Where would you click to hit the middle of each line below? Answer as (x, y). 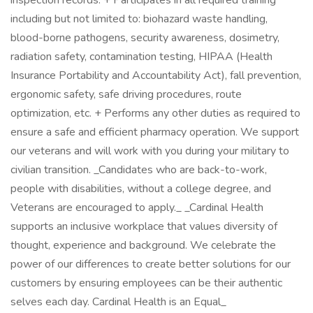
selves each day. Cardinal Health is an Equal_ (118, 302)
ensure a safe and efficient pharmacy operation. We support (155, 132)
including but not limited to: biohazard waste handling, (139, 19)
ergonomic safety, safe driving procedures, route (126, 94)
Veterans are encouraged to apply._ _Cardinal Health (137, 208)
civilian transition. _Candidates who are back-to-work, (139, 170)
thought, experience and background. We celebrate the (143, 245)
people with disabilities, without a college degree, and (141, 189)
